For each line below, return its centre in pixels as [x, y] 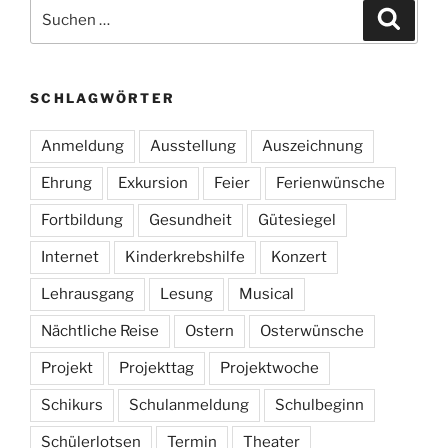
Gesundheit [190, 220]
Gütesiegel [297, 220]
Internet [70, 257]
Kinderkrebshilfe [185, 257]
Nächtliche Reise [100, 331]
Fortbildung [82, 220]
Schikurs [72, 405]
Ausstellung [193, 146]
